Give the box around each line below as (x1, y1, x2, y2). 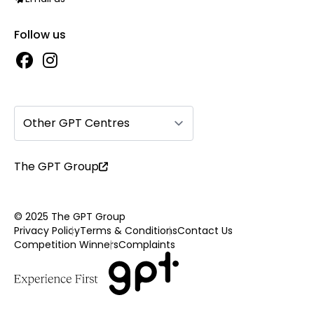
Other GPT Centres (23, 115, 130, 131)
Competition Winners (14, 238, 118, 252)
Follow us (14, 27, 66, 43)
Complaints (118, 238, 175, 252)
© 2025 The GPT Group (14, 210, 125, 224)
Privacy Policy (14, 224, 80, 238)
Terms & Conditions (80, 224, 177, 238)
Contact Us (177, 224, 233, 238)
